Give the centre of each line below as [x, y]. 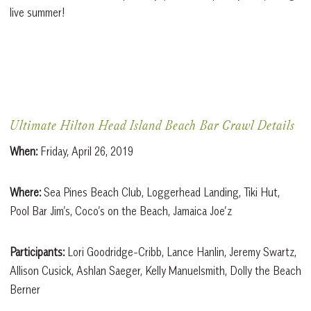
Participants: [37, 252]
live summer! [37, 12]
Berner [25, 289]
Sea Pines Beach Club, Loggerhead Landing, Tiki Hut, [160, 192]
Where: [25, 192]
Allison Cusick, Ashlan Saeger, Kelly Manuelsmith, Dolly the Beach [155, 270]
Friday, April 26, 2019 [85, 151]
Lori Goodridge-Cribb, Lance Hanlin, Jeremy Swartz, [180, 252]
